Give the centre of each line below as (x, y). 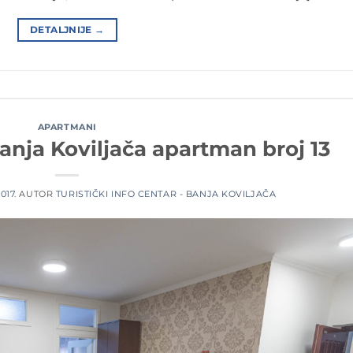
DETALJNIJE (63, 29)
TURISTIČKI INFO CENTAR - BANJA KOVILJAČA (166, 194)
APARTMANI (67, 126)
